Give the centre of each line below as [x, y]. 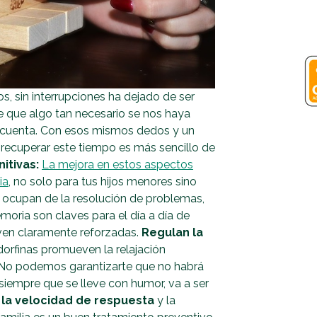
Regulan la [172, 232]
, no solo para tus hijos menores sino [103, 181]
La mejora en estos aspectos [117, 164]
